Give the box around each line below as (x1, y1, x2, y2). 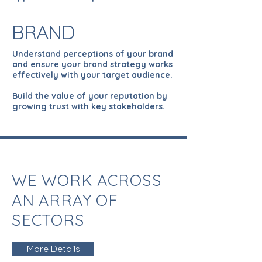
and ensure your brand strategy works (12, 59, 173, 70)
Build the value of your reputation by (12, 91, 167, 101)
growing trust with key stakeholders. (12, 101, 165, 112)
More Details (26, 243, 80, 254)
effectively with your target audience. (12, 70, 173, 80)
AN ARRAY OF (12, 190, 118, 210)
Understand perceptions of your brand (12, 49, 173, 59)
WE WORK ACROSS (12, 170, 162, 190)
